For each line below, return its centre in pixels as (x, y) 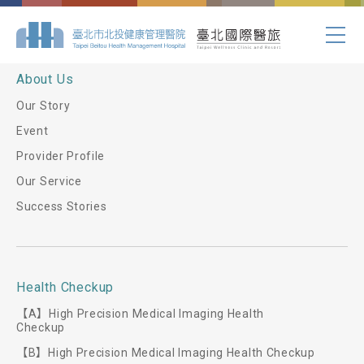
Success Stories (62, 206)
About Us (45, 79)
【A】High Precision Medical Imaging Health (140, 314)
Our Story (43, 106)
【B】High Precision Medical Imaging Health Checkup (166, 353)
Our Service (49, 181)
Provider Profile (61, 156)
